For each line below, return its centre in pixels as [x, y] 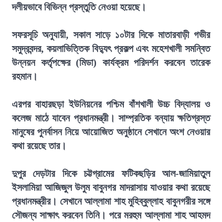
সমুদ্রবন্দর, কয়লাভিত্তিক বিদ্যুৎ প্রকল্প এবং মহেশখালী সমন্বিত [111, 49]
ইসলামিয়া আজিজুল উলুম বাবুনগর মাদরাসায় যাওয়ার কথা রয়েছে [111, 187]
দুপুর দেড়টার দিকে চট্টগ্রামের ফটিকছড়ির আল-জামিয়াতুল [111, 173]
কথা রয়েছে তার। [39, 146]
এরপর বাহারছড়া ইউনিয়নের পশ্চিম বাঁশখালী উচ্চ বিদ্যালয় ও [111, 104]
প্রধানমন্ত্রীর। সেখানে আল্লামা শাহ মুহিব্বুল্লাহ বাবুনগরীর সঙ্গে [111, 201]
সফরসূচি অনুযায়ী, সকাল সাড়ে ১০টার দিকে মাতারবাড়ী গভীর [111, 35]
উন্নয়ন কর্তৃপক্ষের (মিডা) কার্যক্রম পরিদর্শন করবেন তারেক [111, 62]
